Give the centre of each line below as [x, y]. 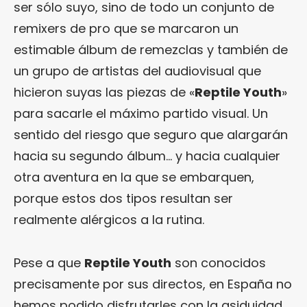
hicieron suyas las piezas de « [104, 93]
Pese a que [49, 263]
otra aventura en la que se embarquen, [134, 177]
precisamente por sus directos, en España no [153, 284]
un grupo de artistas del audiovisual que [137, 71]
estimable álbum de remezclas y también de [151, 50]
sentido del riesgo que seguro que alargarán [151, 135]
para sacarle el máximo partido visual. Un [141, 114]
